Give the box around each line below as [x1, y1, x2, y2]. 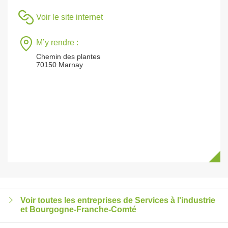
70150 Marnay [36, 61, 83, 69]
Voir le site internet [36, 13, 103, 21]
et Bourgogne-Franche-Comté [20, 205, 136, 214]
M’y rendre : [36, 38, 78, 47]
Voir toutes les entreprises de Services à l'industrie [20, 196, 215, 205]
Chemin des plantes [36, 52, 100, 61]
